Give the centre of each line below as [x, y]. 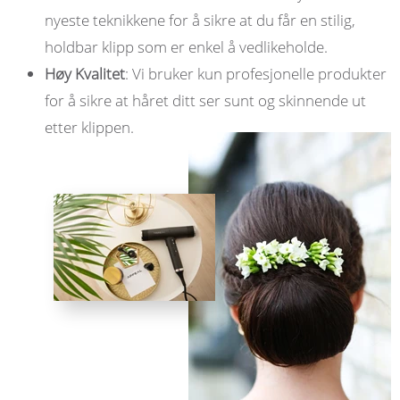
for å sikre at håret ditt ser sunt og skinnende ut [205, 100]
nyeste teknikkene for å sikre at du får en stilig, [200, 20]
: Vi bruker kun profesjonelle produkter [256, 74]
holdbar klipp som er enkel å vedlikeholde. [186, 47]
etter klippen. [89, 127]
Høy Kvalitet [85, 74]
